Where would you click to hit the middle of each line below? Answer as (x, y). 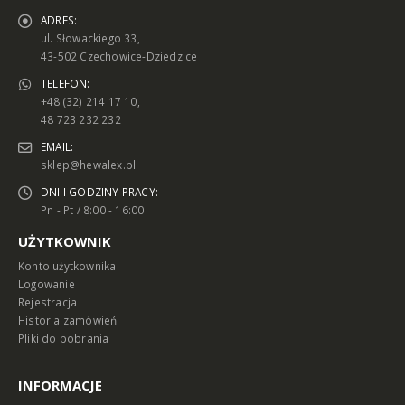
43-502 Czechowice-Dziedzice (119, 57)
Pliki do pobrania (64, 339)
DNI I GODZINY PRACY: (99, 192)
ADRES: (59, 20)
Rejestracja (48, 302)
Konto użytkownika (67, 266)
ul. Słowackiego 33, (90, 38)
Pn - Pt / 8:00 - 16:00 (93, 210)
